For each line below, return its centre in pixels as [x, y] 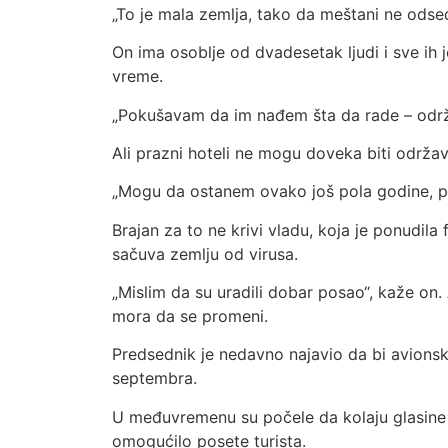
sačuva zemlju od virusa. [205, 253]
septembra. [154, 378]
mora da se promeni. [190, 316]
